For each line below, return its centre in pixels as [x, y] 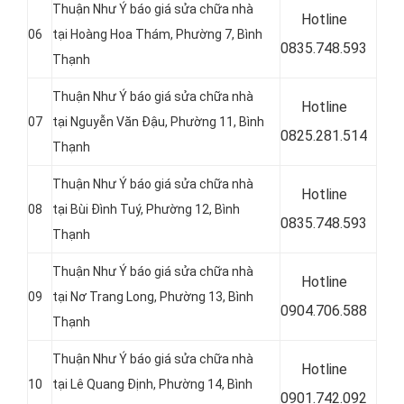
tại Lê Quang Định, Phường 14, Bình [152, 384]
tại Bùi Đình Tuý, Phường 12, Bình [146, 209]
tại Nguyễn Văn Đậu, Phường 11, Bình [158, 122]
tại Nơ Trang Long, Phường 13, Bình [153, 297]
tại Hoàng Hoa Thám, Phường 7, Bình [157, 34]
